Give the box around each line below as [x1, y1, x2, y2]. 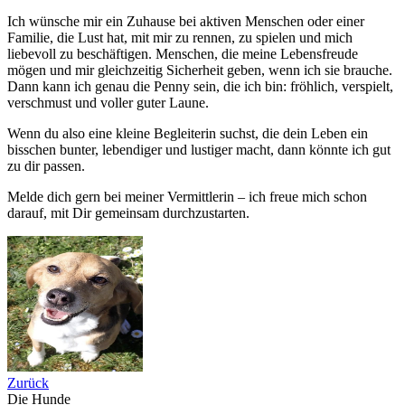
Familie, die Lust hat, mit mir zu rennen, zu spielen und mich [7, 29, 353, 45]
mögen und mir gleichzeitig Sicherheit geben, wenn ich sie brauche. [7, 61, 392, 78]
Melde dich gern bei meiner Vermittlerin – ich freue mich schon [7, 188, 367, 204]
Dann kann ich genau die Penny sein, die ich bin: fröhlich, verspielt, [7, 78, 393, 94]
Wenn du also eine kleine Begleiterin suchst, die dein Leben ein [7, 125, 368, 141]
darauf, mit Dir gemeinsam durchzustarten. [7, 204, 250, 221]
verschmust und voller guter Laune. [7, 94, 209, 110]
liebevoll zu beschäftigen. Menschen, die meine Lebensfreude [7, 45, 358, 61]
